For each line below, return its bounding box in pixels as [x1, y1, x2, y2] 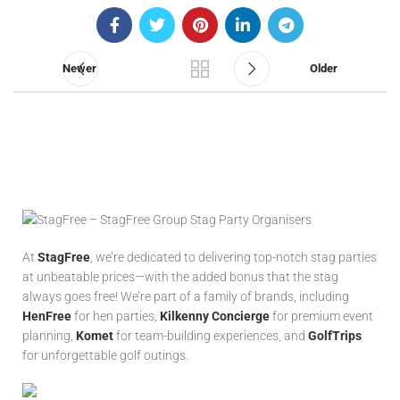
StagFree [35, 250, 90, 265]
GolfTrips [308, 329, 362, 344]
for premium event [270, 309, 373, 324]
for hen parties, [71, 309, 160, 324]
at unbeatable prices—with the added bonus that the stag [22, 270, 338, 285]
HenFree [22, 309, 71, 324]
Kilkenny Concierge [160, 309, 270, 324]
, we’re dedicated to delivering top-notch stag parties [90, 250, 377, 265]
